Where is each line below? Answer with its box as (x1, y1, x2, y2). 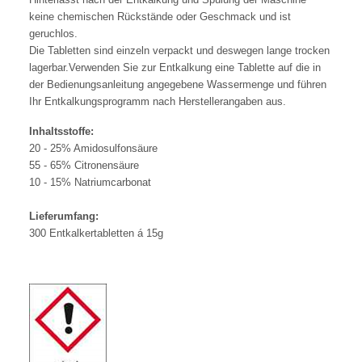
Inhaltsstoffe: (29, 124, 94, 137)
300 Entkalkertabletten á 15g (29, 226, 163, 239)
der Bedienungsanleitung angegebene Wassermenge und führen (29, 78, 326, 90)
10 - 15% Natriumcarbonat (29, 175, 151, 188)
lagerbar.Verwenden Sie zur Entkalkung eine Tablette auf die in (29, 61, 321, 74)
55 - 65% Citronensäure (29, 158, 139, 171)
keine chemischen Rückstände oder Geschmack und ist (29, 10, 291, 23)
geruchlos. (29, 27, 78, 40)
